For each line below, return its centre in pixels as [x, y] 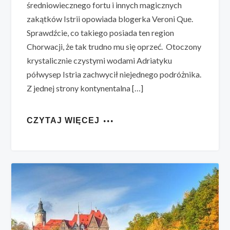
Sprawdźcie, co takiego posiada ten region [101, 32]
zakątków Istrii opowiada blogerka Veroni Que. [110, 18]
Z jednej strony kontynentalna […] [85, 88]
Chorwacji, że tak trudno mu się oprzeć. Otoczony [114, 46]
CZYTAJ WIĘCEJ [63, 120]
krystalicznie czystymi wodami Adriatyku [100, 60]
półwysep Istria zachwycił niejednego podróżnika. [114, 74]
